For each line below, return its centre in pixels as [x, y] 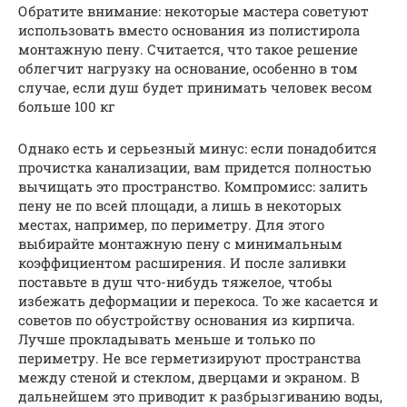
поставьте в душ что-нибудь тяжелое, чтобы [175, 281]
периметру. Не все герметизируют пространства [189, 357]
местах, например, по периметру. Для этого [171, 224]
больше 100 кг [67, 106]
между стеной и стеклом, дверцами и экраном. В [189, 377]
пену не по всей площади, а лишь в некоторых [180, 205]
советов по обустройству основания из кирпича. [187, 319]
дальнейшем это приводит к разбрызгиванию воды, [200, 396]
